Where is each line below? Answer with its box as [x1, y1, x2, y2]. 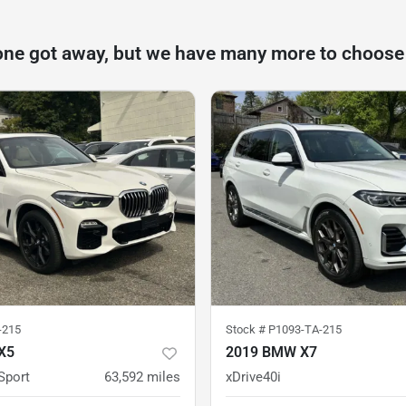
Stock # [226, 323, 268, 337]
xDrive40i [226, 369, 281, 386]
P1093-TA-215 [268, 323, 342, 337]
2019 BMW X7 [226, 343, 317, 362]
